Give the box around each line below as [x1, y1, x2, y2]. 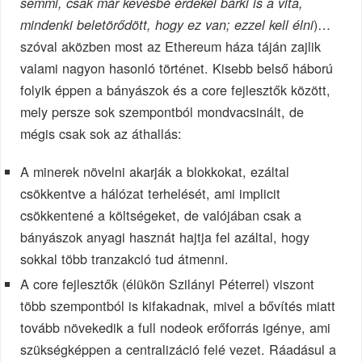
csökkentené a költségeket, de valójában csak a [20, 205, 302, 225]
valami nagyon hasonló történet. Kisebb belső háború [20, 58, 334, 78]
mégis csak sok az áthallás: [20, 124, 183, 144]
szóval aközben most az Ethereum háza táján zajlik [20, 36, 322, 57]
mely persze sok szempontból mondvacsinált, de [20, 102, 305, 122]
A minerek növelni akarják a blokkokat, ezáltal [20, 162, 290, 182]
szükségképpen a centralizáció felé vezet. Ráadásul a [20, 339, 337, 360]
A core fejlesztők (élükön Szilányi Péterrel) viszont [20, 274, 315, 294]
